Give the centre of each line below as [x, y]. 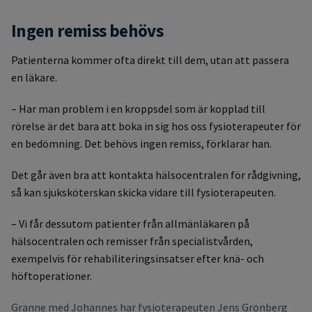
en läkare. [34, 78]
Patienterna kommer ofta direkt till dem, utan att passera [150, 60]
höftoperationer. [52, 276]
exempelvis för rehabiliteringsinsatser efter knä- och [138, 259]
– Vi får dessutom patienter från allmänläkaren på [130, 224]
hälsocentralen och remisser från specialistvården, [132, 241]
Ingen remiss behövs [87, 30]
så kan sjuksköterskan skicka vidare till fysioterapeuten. [143, 193]
